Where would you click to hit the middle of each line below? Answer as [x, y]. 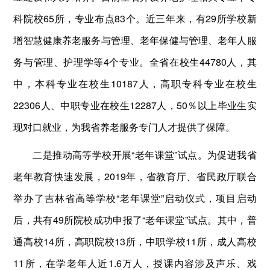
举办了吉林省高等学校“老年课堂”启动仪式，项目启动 [135, 198]
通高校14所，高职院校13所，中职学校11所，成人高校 [135, 241]
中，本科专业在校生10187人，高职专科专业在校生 [135, 83]
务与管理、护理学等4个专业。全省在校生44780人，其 [135, 61]
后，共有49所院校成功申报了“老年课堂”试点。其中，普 [135, 219]
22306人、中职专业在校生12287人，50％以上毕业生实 [135, 105]
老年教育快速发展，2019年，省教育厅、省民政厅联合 [135, 176]
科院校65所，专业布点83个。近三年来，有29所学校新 [135, 18]
